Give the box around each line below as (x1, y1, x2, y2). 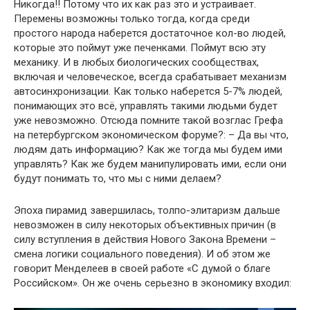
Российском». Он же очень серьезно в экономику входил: (14, 277, 291, 290)
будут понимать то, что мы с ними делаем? (14, 172, 221, 185)
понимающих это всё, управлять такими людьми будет (14, 100, 277, 113)
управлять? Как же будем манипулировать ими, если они (14, 158, 286, 171)
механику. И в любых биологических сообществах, (14, 56, 259, 69)
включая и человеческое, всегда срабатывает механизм (14, 71, 286, 84)
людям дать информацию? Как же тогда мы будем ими (14, 143, 282, 156)
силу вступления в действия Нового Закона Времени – (14, 233, 276, 246)
